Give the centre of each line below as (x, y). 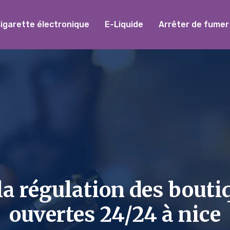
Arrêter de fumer (194, 24)
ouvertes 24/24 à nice (115, 215)
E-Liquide (124, 24)
